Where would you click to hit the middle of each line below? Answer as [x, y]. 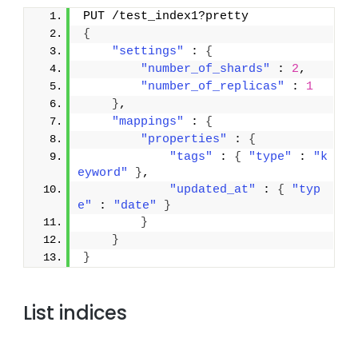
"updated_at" [213, 190]
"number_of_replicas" [213, 87]
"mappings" [148, 122]
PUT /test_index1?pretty [166, 17]
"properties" [184, 140]
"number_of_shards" [206, 70]
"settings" [148, 52]
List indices [76, 313]
